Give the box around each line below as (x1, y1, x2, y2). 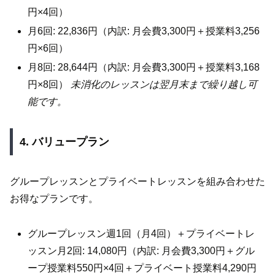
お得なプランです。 (10, 193, 98, 204)
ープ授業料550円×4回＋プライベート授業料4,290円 (28, 262, 257, 273)
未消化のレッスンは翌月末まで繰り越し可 (71, 79, 258, 90)
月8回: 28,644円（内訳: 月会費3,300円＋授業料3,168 (28, 62, 260, 73)
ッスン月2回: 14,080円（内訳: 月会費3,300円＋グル (28, 245, 255, 256)
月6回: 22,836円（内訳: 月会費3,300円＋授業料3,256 (28, 26, 260, 37)
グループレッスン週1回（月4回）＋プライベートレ (28, 228, 255, 239)
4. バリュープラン (19, 135, 109, 148)
